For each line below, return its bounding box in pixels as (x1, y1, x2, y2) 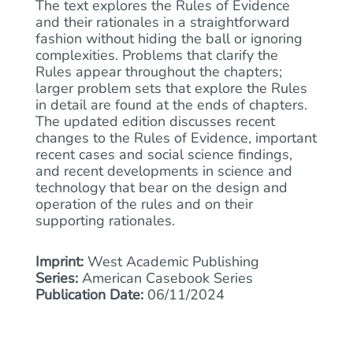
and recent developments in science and (35, 162, 292, 180)
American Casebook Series (78, 269, 253, 288)
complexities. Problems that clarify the (35, 46, 278, 65)
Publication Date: (35, 285, 143, 304)
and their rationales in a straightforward (35, 13, 290, 32)
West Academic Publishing (84, 252, 259, 271)
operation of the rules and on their (35, 195, 253, 214)
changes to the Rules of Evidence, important (35, 128, 317, 147)
